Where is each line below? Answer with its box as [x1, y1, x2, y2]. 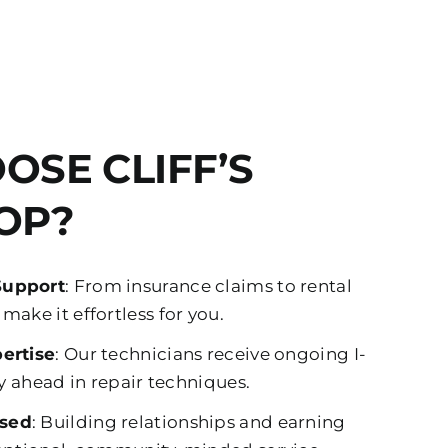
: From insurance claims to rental [65, 275, 352, 296]
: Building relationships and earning [31, 411, 346, 432]
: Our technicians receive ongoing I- [55, 343, 367, 364]
